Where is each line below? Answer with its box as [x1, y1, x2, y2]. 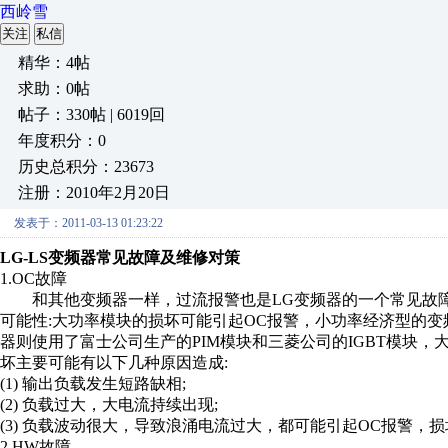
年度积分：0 [18, 132, 106, 149]
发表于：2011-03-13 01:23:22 [14, 216, 163, 230]
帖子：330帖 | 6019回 [18, 106, 165, 123]
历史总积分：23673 [18, 158, 154, 175]
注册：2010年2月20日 [18, 184, 170, 201]
